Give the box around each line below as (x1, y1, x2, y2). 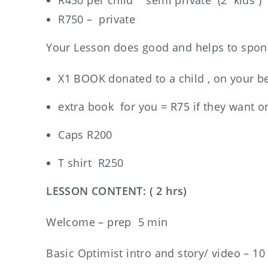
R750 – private (58, 12, 136, 26)
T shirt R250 (58, 156, 124, 170)
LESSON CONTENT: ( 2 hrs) (46, 184, 187, 198)
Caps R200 (58, 127, 112, 142)
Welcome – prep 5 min (46, 215, 168, 229)
